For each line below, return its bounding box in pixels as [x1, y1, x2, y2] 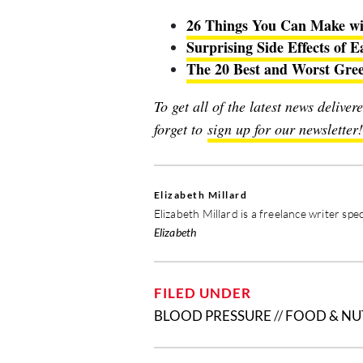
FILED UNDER [153, 284, 251, 302]
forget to [153, 119, 203, 139]
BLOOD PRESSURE [153, 307, 271, 325]
